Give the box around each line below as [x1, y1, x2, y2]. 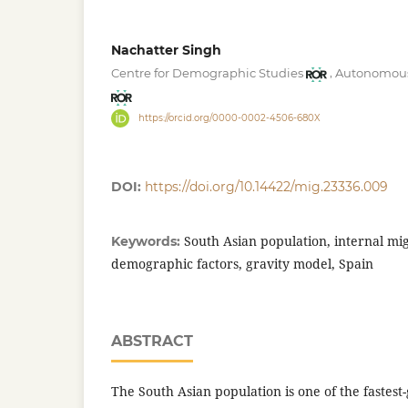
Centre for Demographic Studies [111, 66, 303, 81]
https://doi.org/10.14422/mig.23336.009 [145, 178, 388, 195]
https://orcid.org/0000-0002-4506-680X [138, 111, 321, 124]
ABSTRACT [111, 331, 193, 350]
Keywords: [111, 232, 184, 250]
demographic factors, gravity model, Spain [111, 254, 373, 272]
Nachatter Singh [111, 41, 221, 58]
